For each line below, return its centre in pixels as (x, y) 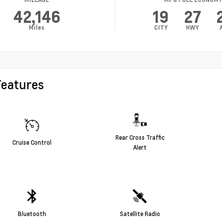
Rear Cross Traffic (140, 138)
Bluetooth (32, 214)
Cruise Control (32, 142)
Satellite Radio (140, 214)
